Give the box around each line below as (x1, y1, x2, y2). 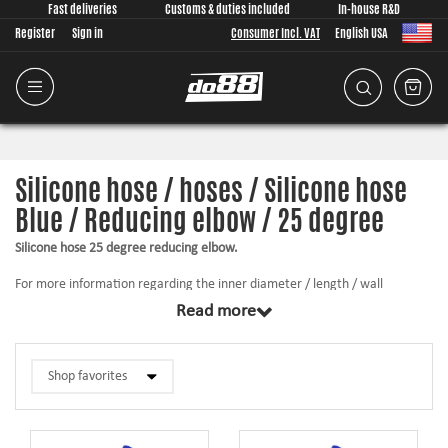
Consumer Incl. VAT (231, 24, 320, 42)
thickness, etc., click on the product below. (15, 295, 252, 310)
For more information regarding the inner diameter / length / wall (15, 277, 383, 292)
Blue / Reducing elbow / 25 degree (15, 200, 384, 240)
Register (15, 24, 55, 42)
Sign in (72, 24, 103, 42)
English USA (335, 24, 388, 42)
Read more (176, 302, 256, 321)
